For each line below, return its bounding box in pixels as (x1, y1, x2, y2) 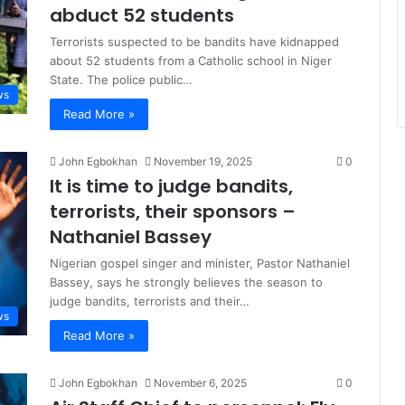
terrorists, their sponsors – (50, 199, 296, 224)
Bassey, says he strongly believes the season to (50, 275, 323, 289)
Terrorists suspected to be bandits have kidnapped (50, 34, 339, 49)
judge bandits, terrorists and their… (50, 294, 250, 308)
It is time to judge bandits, (50, 174, 293, 199)
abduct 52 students (50, 3, 234, 28)
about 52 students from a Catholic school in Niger (50, 53, 332, 68)
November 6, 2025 (154, 376, 247, 390)
